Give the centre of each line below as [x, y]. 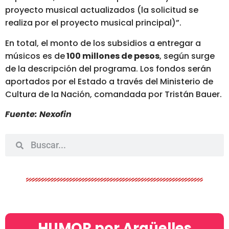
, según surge [187, 56]
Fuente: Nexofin [38, 114]
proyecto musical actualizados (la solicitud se [102, 10]
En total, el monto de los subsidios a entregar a [103, 43]
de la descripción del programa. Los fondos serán [108, 68]
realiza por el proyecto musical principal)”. [93, 23]
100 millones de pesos [112, 56]
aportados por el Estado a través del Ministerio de [109, 81]
